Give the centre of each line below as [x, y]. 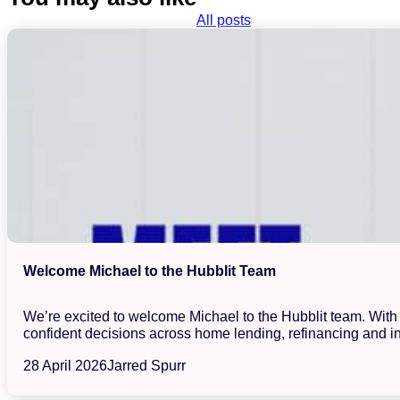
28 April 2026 [66, 365]
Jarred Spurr [147, 365]
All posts [224, 19]
